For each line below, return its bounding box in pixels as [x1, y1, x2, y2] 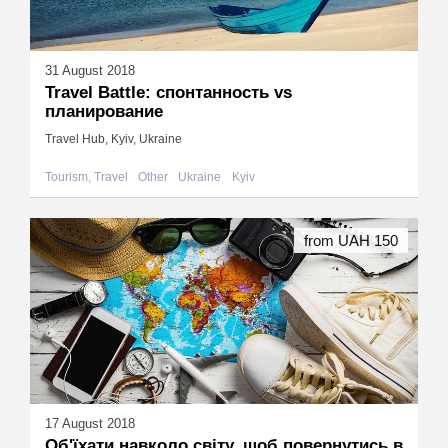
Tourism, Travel [45, 170, 128, 185]
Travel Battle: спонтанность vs [45, 83, 292, 103]
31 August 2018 [45, 63, 135, 79]
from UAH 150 [304, 231, 398, 249]
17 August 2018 [45, 415, 135, 431]
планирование [45, 102, 163, 122]
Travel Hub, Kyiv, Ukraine [45, 131, 182, 146]
